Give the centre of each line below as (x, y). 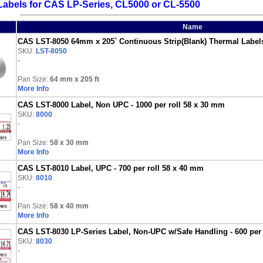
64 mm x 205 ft (75, 79)
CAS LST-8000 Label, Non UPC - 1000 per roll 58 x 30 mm (121, 105)
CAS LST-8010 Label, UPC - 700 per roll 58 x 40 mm (111, 168)
